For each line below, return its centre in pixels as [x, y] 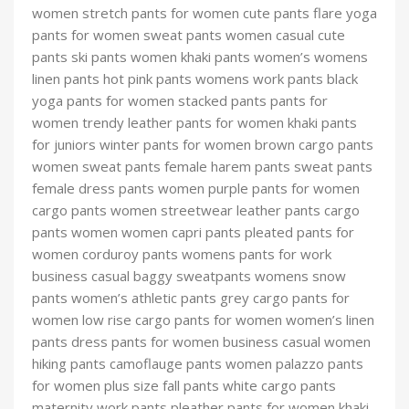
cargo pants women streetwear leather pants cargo [196, 210]
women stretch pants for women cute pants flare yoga [204, 13]
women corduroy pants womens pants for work [182, 254]
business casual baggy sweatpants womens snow [189, 276]
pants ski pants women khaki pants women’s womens [200, 57]
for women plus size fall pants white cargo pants [184, 386]
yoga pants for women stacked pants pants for [180, 101]
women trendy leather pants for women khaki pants [194, 123]
